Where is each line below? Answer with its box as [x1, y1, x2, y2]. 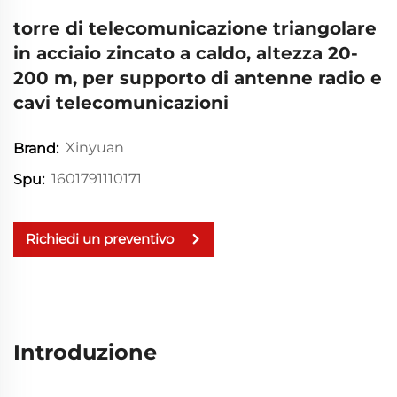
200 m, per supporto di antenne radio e [13, 66, 382, 89]
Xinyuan [66, 139, 124, 157]
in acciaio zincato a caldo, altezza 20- [13, 42, 358, 64]
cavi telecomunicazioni [13, 91, 229, 113]
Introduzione [13, 339, 157, 365]
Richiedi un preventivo [26, 230, 174, 248]
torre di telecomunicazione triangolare [13, 17, 377, 39]
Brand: [13, 139, 58, 157]
